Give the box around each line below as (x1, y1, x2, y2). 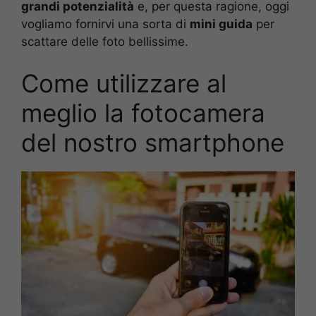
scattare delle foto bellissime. (21, 34, 188, 49)
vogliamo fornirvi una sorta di (21, 16, 190, 31)
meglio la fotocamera (21, 98, 265, 128)
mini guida (190, 16, 253, 31)
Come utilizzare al (21, 68, 226, 99)
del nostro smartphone (21, 128, 284, 158)
